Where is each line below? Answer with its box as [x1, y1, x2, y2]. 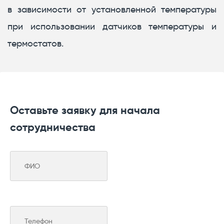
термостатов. [7, 38, 63, 49]
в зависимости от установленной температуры [7, 4, 216, 15]
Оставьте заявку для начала [10, 103, 160, 117]
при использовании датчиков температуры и [7, 21, 216, 32]
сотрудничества [10, 120, 95, 134]
